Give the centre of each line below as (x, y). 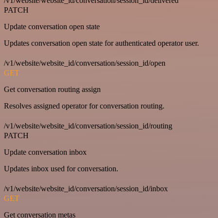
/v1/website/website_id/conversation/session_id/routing (88, 126)
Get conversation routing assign (52, 89)
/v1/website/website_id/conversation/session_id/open (85, 63)
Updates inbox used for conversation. (61, 168)
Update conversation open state (52, 26)
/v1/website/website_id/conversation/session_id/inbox (86, 188)
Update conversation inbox (45, 152)
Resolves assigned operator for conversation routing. (84, 106)
